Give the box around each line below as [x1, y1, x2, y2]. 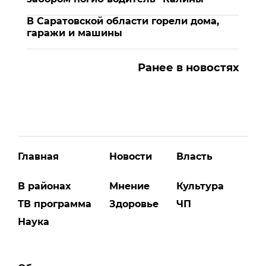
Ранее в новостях [138, 61, 239, 74]
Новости [109, 150, 152, 162]
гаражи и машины [27, 27, 122, 39]
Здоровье [109, 198, 159, 210]
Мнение [109, 180, 150, 192]
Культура [176, 180, 224, 192]
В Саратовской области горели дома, [27, 15, 219, 27]
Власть [176, 150, 213, 162]
